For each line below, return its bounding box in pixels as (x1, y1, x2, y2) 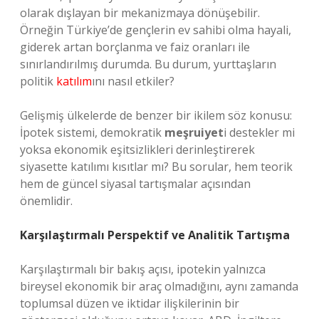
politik (20, 73, 56, 89)
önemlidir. (20, 193, 73, 209)
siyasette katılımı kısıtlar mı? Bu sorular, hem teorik (20, 159, 293, 174)
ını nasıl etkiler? (92, 73, 174, 89)
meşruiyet (164, 125, 224, 140)
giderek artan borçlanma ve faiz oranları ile (20, 39, 250, 55)
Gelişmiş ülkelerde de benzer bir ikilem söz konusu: (20, 108, 292, 123)
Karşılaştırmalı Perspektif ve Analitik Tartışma (20, 227, 290, 243)
